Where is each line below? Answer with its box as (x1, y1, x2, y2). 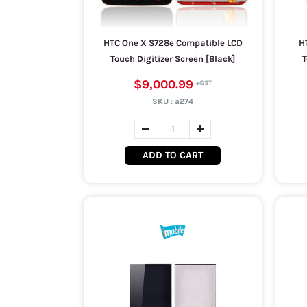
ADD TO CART (143, 149, 203, 161)
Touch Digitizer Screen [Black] (110, 53, 235, 64)
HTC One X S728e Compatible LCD (103, 38, 243, 48)
